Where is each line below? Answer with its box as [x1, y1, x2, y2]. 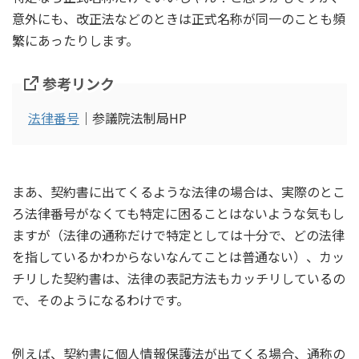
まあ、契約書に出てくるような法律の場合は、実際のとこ [12, 182, 345, 202]
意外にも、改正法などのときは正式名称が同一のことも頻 [12, 9, 345, 29]
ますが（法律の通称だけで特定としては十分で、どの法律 [12, 225, 345, 245]
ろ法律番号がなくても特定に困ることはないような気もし [12, 204, 345, 224]
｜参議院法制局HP [79, 108, 187, 128]
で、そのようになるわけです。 [12, 290, 189, 310]
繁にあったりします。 [12, 30, 139, 50]
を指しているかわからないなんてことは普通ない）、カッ [12, 247, 345, 267]
